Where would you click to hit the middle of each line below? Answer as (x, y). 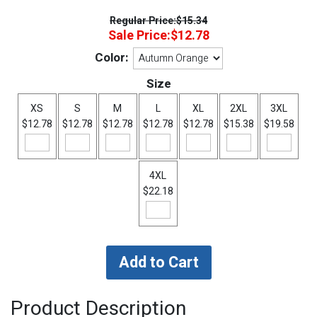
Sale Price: (139, 36)
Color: (111, 58)
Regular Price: (143, 21)
